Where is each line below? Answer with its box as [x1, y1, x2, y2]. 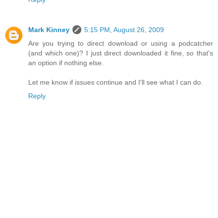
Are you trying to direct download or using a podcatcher [28, 39, 213, 48]
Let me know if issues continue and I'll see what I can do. [28, 78, 203, 87]
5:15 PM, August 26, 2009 [84, 26, 164, 34]
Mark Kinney [28, 26, 70, 34]
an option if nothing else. [28, 59, 104, 67]
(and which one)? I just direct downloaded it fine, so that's [28, 49, 213, 57]
